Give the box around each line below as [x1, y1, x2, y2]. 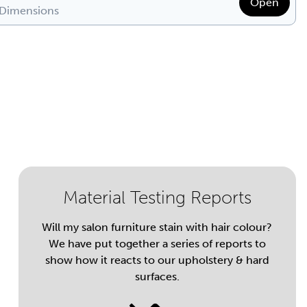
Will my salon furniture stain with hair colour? [42, 221, 273, 234]
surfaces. [134, 270, 180, 283]
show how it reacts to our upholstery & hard [45, 254, 269, 267]
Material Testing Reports [62, 187, 251, 208]
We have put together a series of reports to [48, 237, 266, 250]
